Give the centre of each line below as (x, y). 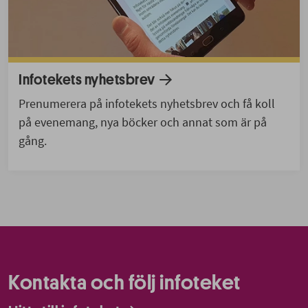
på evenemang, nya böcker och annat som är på (143, 122)
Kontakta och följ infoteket (124, 283)
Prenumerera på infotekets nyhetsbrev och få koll (147, 103)
